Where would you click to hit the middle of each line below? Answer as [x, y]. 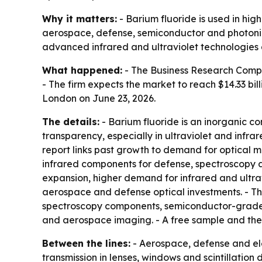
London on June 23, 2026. [99, 98]
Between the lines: [86, 243]
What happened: [82, 70]
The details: [71, 121]
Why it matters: [80, 18]
